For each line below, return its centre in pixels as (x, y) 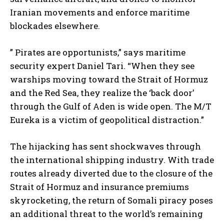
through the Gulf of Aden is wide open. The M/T (111, 106)
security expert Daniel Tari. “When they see (102, 66)
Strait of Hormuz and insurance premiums (99, 187)
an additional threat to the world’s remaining (106, 214)
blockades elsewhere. (55, 26)
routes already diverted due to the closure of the (111, 173)
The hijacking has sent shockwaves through (105, 146)
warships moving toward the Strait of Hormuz (109, 79)
